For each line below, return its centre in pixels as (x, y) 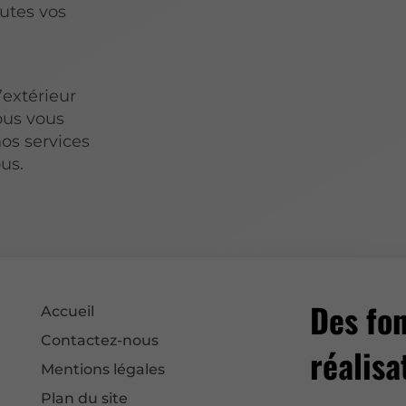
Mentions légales (103, 370)
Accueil (68, 312)
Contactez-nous (100, 341)
